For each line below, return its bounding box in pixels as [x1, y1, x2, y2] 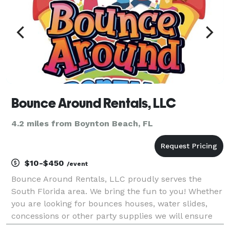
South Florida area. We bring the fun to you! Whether [11, 186, 222, 196]
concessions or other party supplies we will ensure [11, 210, 213, 221]
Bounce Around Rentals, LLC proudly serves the [11, 174, 202, 184]
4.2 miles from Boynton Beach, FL [11, 118, 153, 128]
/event [67, 160, 88, 167]
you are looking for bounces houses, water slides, [11, 198, 207, 208]
